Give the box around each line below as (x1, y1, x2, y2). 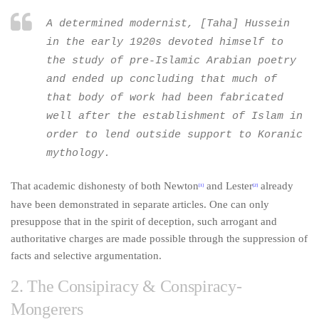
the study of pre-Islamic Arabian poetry (46, 55, 296, 67)
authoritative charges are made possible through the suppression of (11, 233, 308, 244)
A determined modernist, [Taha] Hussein (46, 18, 290, 30)
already (258, 180, 293, 192)
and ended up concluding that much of (46, 73, 277, 85)
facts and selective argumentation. (11, 250, 162, 261)
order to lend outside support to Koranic (46, 129, 303, 141)
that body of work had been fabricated (46, 92, 283, 104)
